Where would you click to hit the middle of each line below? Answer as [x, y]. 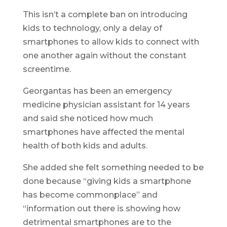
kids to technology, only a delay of [92, 28]
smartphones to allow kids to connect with [111, 42]
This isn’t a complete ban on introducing [105, 15]
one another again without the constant [104, 56]
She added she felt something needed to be [113, 168]
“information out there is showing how [101, 209]
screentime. [47, 69]
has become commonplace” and [90, 195]
